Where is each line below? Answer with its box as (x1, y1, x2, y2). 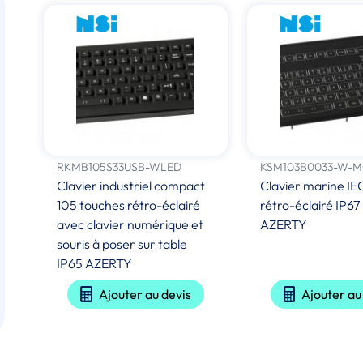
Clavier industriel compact (57, 177, 206, 194)
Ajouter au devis (98, 285, 191, 302)
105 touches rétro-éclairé (57, 196, 201, 213)
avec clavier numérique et (57, 216, 204, 233)
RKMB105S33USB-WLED (57, 159, 182, 174)
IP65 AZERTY (57, 254, 133, 271)
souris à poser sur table (57, 235, 188, 252)
